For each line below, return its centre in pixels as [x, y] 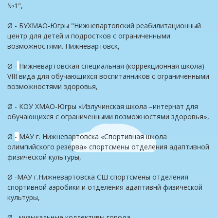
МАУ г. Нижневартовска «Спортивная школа [93, 136]
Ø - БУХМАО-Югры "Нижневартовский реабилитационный [104, 26]
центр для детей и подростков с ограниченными [89, 36]
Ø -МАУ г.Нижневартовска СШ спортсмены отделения [98, 177]
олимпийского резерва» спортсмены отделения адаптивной [108, 147]
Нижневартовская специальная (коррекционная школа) [112, 66]
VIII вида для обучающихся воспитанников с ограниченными [108, 76]
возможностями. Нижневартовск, [64, 46]
